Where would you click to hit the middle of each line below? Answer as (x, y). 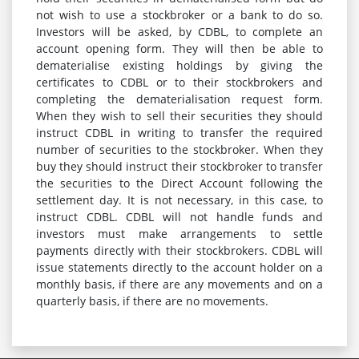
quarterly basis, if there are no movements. (152, 301)
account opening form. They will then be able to (179, 48)
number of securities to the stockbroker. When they (179, 149)
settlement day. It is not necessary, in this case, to (179, 200)
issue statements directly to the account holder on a (179, 267)
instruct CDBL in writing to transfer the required (179, 133)
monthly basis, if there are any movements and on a (179, 284)
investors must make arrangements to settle (179, 234)
